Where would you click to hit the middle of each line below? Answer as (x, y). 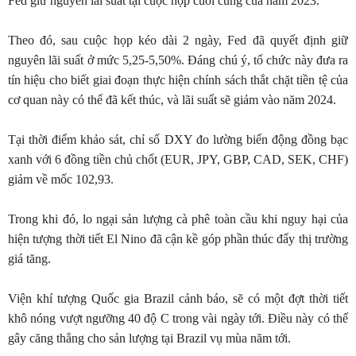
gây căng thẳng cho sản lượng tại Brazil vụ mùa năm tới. (149, 338)
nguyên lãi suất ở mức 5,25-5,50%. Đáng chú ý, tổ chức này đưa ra (178, 60)
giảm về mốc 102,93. (61, 179)
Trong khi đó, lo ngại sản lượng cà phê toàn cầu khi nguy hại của (178, 219)
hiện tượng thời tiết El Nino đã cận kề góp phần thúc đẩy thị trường (178, 239)
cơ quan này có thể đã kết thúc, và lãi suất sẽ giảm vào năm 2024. (172, 100)
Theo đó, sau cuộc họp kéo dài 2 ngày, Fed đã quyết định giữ (178, 40)
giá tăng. (29, 259)
